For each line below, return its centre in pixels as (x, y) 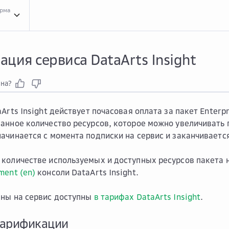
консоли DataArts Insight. (87, 172)
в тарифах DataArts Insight (147, 197)
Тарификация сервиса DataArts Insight (76, 37)
